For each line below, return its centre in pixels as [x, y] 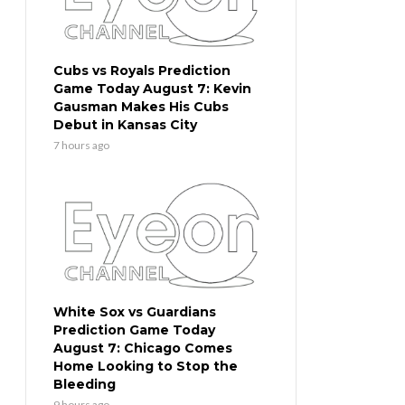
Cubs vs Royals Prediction [142, 71]
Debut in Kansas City [125, 125]
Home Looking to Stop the [146, 367]
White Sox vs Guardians [135, 312]
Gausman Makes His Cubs [141, 107]
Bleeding [85, 385]
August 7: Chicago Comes [143, 348]
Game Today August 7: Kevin [152, 89]
